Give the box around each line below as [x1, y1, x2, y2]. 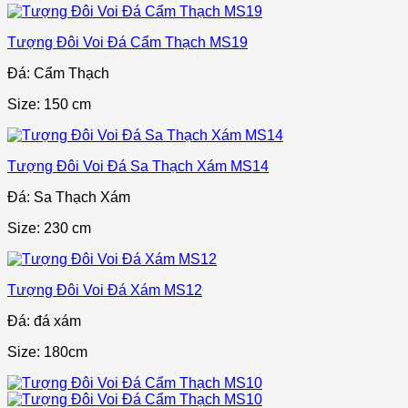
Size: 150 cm [7, 97, 91, 113]
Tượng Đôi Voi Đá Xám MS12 [7, 282, 202, 299]
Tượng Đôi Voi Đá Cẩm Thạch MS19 [7, 35, 248, 51]
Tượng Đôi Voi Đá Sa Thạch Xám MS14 [7, 158, 269, 175]
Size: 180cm [7, 344, 87, 361]
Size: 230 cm [7, 220, 91, 237]
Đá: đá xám [7, 313, 81, 330]
